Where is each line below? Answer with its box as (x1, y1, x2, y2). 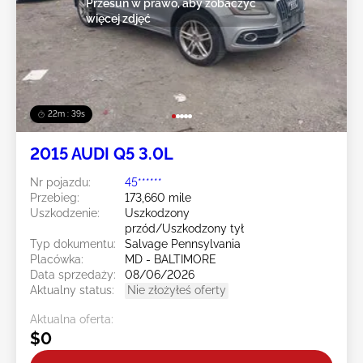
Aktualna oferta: (30, 313, 113, 327)
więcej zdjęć (85, 11, 151, 25)
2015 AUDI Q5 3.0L (30, 144, 174, 164)
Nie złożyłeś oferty (127, 284, 226, 297)
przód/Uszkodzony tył (125, 222, 244, 236)
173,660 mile (125, 191, 191, 205)
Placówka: (30, 253, 83, 267)
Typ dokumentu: (30, 237, 116, 251)
